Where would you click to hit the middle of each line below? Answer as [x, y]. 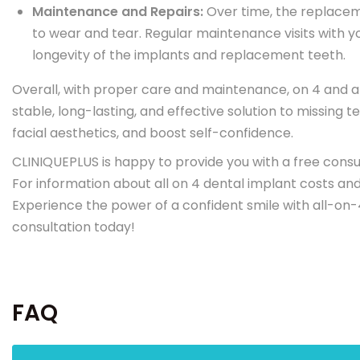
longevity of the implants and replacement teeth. [189, 55]
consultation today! [74, 227]
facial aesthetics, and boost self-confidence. [153, 133]
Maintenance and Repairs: [118, 12]
